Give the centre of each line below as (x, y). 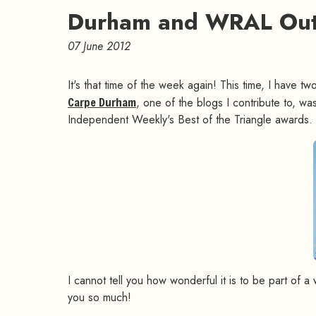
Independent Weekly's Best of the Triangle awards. (190, 120)
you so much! (99, 298)
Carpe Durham (102, 102)
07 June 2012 (99, 47)
